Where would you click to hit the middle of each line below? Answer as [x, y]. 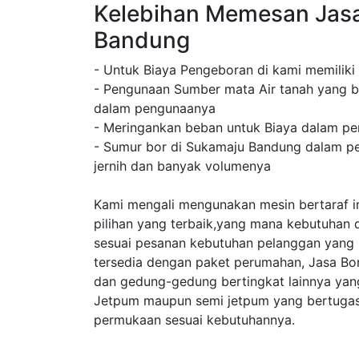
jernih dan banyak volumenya [182, 166]
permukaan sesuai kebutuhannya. [194, 320]
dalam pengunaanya [155, 108]
